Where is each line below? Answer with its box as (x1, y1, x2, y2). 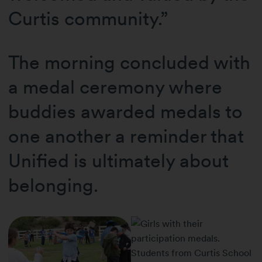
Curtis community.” (8, 7, 168, 30)
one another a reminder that (8, 124, 244, 147)
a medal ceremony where (8, 75, 223, 98)
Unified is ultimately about (8, 149, 229, 172)
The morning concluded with (8, 50, 251, 74)
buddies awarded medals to (8, 99, 243, 123)
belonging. (8, 173, 99, 196)
